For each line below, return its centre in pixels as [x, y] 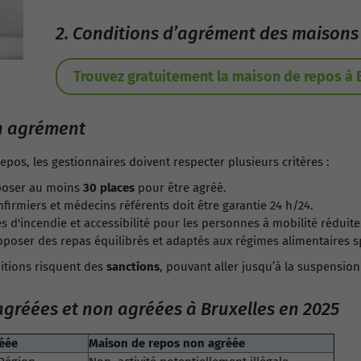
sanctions [133, 267]
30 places [109, 188]
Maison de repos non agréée [167, 343]
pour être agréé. [180, 188]
